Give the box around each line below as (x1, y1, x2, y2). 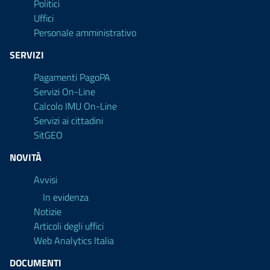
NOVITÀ (10, 150, 42, 165)
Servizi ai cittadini (34, 113, 103, 128)
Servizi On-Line (34, 84, 95, 99)
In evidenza (43, 190, 89, 204)
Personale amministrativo (34, 25, 136, 40)
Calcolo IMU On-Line (34, 99, 117, 113)
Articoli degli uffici (34, 219, 104, 233)
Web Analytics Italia (34, 233, 114, 248)
